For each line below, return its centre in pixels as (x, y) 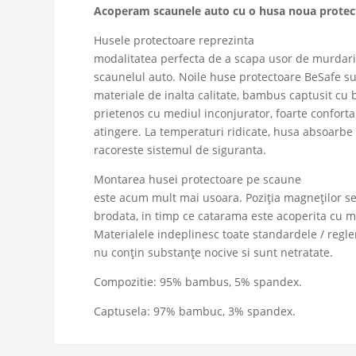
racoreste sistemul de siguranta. (180, 149)
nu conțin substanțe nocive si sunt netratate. (214, 252)
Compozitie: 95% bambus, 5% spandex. (198, 281)
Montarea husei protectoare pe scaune (198, 179)
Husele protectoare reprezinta (174, 40)
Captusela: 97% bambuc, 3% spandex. (195, 311)
